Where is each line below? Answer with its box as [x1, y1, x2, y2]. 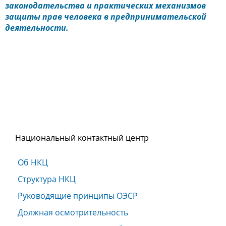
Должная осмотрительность [18, 207, 128, 218]
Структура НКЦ [18, 174, 76, 185]
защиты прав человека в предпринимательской [5, 11, 206, 22]
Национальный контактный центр [15, 132, 149, 143]
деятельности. [5, 22, 69, 33]
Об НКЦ [18, 157, 48, 168]
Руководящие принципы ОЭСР [18, 190, 138, 201]
